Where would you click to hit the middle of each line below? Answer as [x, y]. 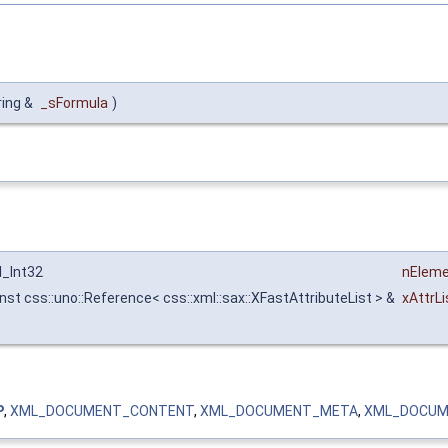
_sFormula [74, 102]
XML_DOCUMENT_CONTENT [102, 411]
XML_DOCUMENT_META [279, 411]
